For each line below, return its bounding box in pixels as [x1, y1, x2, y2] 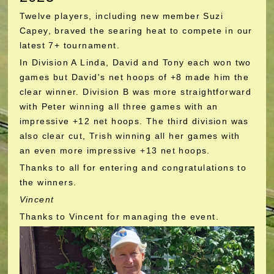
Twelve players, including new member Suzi [19, 11, 223, 21]
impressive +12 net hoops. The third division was [19, 116, 249, 126]
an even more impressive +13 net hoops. [19, 146, 210, 155]
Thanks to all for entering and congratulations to [19, 163, 247, 172]
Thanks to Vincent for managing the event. [19, 212, 219, 221]
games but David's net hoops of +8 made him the [19, 72, 249, 82]
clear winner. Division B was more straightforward [19, 87, 252, 97]
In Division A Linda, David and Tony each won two [19, 57, 251, 67]
